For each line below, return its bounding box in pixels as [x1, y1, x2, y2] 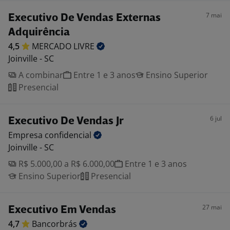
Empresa [8, 129, 45, 141]
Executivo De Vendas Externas [8, 13, 161, 24]
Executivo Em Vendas [8, 205, 116, 216]
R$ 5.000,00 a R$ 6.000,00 [16, 158, 114, 169]
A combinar [16, 69, 63, 81]
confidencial [45, 129, 93, 141]
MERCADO [32, 41, 73, 52]
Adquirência [8, 27, 70, 38]
